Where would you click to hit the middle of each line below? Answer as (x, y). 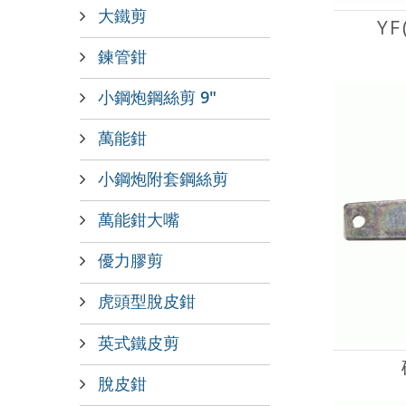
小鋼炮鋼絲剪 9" (157, 96)
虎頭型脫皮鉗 (147, 301)
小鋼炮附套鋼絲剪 (163, 179)
